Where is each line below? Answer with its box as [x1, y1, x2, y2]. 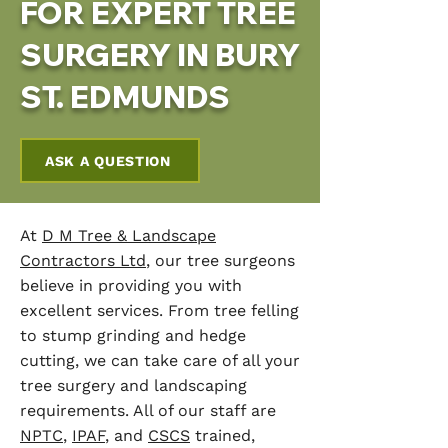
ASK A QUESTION [45, 152, 171, 169]
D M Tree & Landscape [42, 226, 216, 245]
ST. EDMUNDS [20, 78, 230, 116]
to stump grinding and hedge [20, 326, 246, 345]
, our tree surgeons [146, 251, 295, 270]
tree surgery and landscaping [20, 376, 247, 395]
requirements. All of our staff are [20, 401, 276, 420]
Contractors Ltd [20, 251, 146, 270]
